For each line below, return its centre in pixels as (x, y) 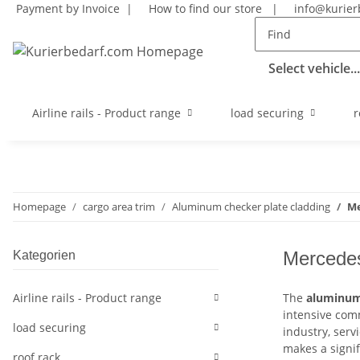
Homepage (39, 207)
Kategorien (44, 255)
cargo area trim (119, 207)
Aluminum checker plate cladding (251, 207)
